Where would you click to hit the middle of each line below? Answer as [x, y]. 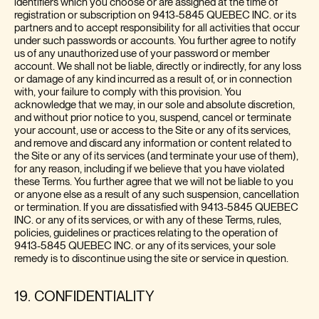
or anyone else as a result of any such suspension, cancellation [157, 194]
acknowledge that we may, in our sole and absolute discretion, [155, 105]
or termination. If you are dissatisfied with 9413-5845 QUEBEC [156, 207]
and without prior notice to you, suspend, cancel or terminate [153, 117]
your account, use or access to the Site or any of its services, [152, 130]
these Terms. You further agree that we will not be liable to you [154, 182]
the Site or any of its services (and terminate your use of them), [156, 156]
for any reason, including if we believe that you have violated [149, 169]
